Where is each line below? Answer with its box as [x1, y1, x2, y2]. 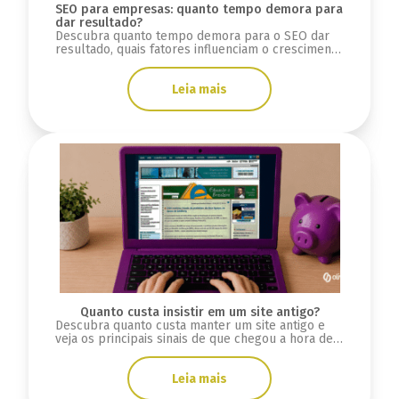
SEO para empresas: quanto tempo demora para [54, 2, 343, 18]
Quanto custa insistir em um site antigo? [79, 305, 320, 321]
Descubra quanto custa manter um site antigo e [54, 318, 325, 334]
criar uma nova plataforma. [54, 345, 208, 361]
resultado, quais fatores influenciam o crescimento [54, 42, 343, 58]
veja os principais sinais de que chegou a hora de [54, 331, 333, 347]
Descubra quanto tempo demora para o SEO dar [54, 28, 330, 45]
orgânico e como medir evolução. [54, 55, 244, 71]
